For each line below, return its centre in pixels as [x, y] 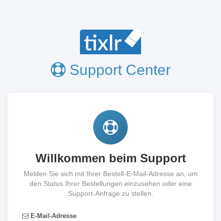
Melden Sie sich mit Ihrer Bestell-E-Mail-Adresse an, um [110, 174]
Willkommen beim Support [110, 158]
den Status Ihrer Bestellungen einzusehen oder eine [110, 184]
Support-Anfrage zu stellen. [110, 193]
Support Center [118, 70]
